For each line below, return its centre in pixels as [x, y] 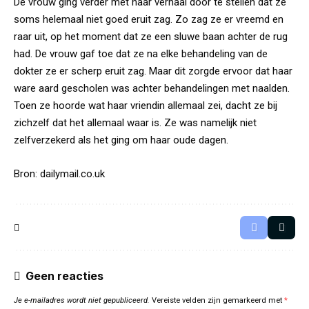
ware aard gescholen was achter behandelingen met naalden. [152, 88]
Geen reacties [64, 276]
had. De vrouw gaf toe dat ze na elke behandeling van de [141, 53]
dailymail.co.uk [72, 173]
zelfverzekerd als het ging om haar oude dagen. [121, 140]
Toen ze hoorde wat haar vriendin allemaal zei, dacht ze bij [146, 105]
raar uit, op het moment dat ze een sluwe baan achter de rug [151, 36]
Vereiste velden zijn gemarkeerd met [218, 300]
